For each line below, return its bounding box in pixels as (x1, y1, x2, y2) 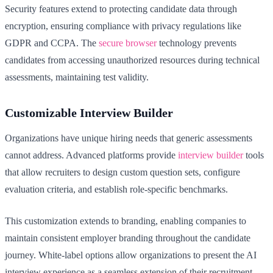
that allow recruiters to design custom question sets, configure (5, 167, 240, 178)
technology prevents (157, 38, 236, 49)
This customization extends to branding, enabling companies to (5, 216, 246, 227)
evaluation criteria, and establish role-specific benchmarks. (5, 184, 228, 195)
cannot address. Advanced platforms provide (5, 150, 178, 161)
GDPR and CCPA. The (5, 38, 99, 49)
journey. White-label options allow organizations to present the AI (5, 250, 257, 261)
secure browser (99, 38, 157, 49)
